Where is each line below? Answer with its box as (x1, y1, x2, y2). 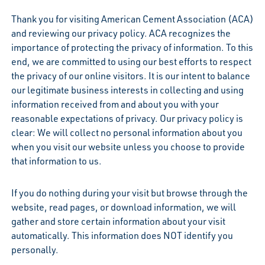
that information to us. (11, 154, 102, 167)
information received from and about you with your (11, 98, 219, 110)
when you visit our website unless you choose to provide (11, 140, 245, 153)
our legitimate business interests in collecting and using (11, 83, 244, 96)
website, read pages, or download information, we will (11, 201, 236, 213)
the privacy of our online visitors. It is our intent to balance (11, 69, 250, 82)
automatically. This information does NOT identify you (11, 229, 233, 241)
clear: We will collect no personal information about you (11, 126, 243, 138)
